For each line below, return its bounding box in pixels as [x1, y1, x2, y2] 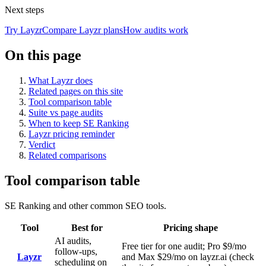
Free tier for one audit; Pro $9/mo [122, 240, 246, 251]
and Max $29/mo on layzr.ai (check [122, 251, 254, 262]
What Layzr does [28, 75, 93, 86]
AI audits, [55, 235, 91, 246]
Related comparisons [28, 150, 106, 161]
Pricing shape [163, 222, 218, 233]
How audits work [123, 25, 188, 36]
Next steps [5, 5, 44, 15]
